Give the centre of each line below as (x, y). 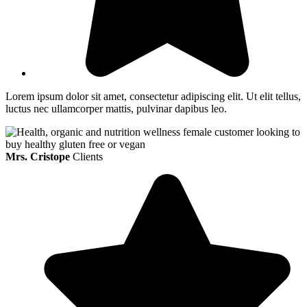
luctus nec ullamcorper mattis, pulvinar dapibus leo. (116, 108)
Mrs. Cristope (38, 156)
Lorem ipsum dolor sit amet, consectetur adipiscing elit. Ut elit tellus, (153, 96)
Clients (88, 156)
